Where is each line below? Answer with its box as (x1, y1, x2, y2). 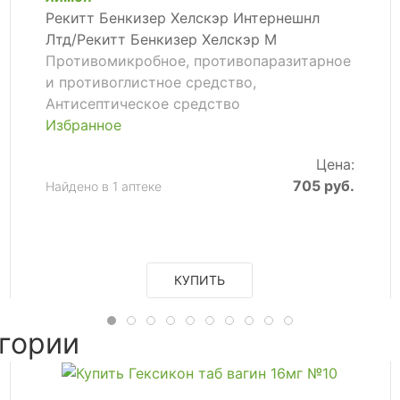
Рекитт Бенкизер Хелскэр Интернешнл (45, 8, 320, 27)
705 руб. (293, 176, 355, 195)
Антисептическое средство (45, 94, 240, 112)
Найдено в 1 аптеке (45, 178, 162, 194)
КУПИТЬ (174, 271, 226, 287)
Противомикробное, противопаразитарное (45, 51, 351, 70)
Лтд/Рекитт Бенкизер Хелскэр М (45, 29, 277, 48)
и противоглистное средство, (45, 72, 256, 91)
